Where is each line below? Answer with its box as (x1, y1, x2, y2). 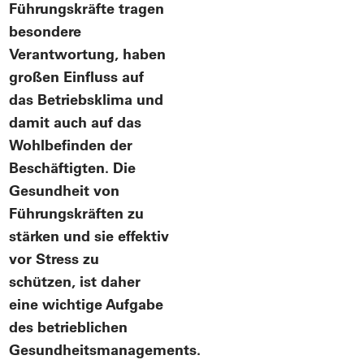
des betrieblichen (9, 317, 128, 336)
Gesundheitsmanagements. (9, 340, 201, 359)
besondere (9, 21, 82, 41)
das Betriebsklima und (9, 89, 164, 109)
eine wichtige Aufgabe (9, 294, 164, 314)
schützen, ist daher (9, 271, 141, 291)
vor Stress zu (9, 249, 100, 268)
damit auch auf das (9, 112, 142, 132)
